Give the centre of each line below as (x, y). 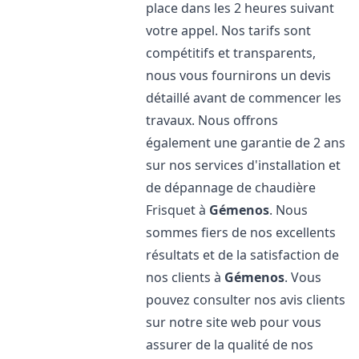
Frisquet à (178, 210)
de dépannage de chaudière (231, 188)
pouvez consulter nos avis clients (246, 300)
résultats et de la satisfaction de (243, 255)
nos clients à (186, 277)
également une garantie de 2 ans (246, 143)
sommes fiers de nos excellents (241, 232)
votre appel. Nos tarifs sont (229, 30)
